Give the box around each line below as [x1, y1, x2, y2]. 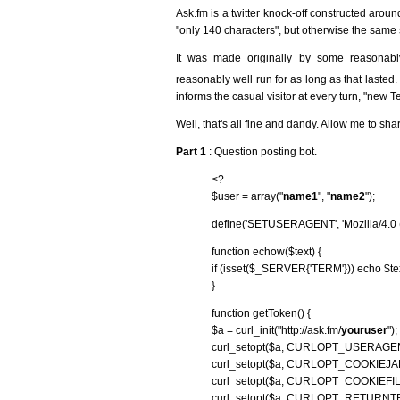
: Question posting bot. [206, 145, 317, 158]
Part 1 [176, 145, 206, 158]
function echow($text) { [212, 245, 321, 258]
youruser [341, 323, 387, 337]
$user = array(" [212, 189, 283, 203]
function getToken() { [212, 306, 311, 320]
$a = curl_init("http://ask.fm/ [212, 323, 341, 337]
